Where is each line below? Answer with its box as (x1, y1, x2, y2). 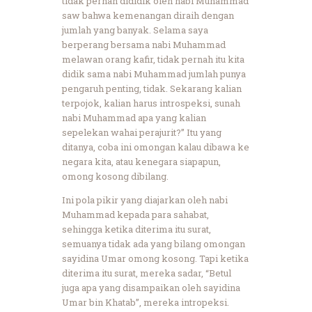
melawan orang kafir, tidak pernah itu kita (62, 52, 244, 65)
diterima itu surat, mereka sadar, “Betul (62, 266, 231, 279)
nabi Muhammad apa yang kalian (62, 111, 206, 124)
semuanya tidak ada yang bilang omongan (62, 237, 245, 250)
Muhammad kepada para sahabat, (62, 208, 209, 221)
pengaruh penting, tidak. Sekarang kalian (62, 81, 242, 95)
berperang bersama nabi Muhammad (62, 38, 226, 51)
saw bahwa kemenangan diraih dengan (62, 8, 234, 22)
